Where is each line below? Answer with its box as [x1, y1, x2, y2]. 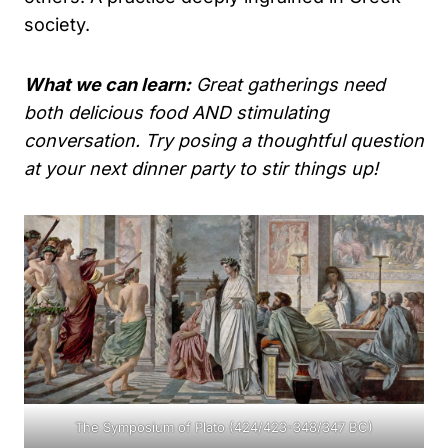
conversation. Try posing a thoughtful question [24, 129, 424, 151]
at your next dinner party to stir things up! [24, 157, 378, 179]
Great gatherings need [191, 73, 385, 95]
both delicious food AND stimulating [24, 101, 329, 123]
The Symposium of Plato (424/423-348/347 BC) [75, 418, 373, 435]
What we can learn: [24, 73, 191, 95]
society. [24, 13, 90, 35]
